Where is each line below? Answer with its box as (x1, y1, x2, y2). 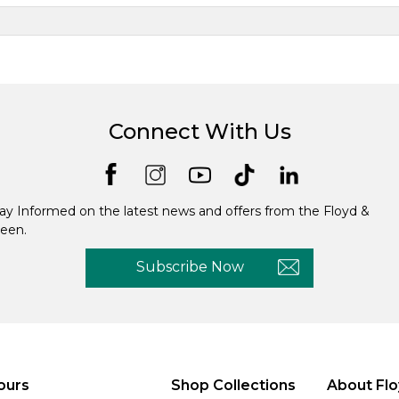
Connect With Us (108, 118, 291, 144)
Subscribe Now (136, 257, 244, 275)
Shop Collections (170, 376, 296, 394)
